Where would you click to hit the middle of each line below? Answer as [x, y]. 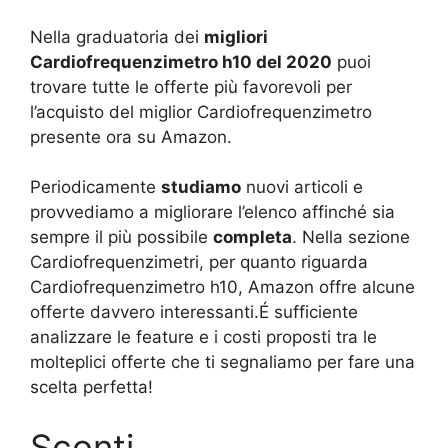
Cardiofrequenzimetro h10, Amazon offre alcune [222, 287]
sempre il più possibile [121, 237]
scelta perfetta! [91, 387]
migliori [236, 36]
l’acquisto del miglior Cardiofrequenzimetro [201, 111]
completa [252, 237]
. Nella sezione [351, 237]
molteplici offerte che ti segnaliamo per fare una [222, 362]
